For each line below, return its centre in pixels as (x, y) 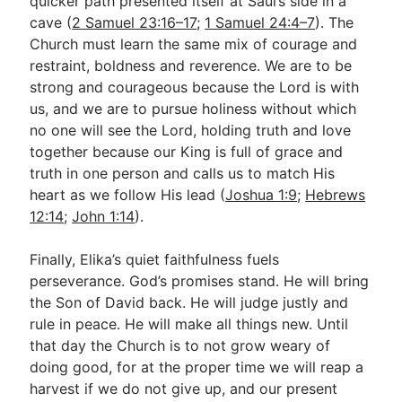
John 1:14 (104, 216)
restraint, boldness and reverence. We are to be (191, 66)
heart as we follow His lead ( (128, 195)
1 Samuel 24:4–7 (260, 22)
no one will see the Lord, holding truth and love (191, 130)
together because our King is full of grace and (187, 152)
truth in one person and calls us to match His (183, 173)
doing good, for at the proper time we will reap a (197, 367)
